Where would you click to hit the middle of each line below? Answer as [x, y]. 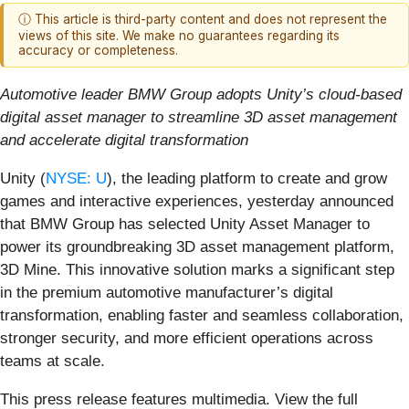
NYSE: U [76, 178]
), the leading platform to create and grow [247, 178]
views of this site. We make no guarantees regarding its [179, 36]
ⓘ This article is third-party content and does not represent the [203, 20]
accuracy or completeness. [98, 51]
